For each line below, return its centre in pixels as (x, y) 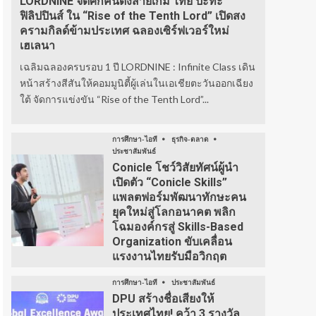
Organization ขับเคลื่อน (172, 242)
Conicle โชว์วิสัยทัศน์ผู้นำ (175, 168)
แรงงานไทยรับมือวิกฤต (169, 256)
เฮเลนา (37, 45)
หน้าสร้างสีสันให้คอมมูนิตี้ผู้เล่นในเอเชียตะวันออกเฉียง (136, 83)
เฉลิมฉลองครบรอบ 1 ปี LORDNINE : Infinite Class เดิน (138, 67)
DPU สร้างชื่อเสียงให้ (163, 299)
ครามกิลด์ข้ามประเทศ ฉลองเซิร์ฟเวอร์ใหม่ (124, 31)
